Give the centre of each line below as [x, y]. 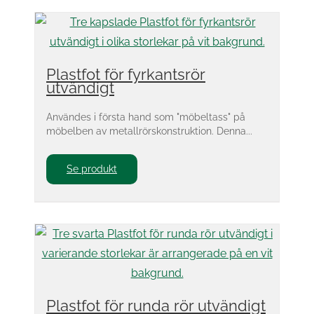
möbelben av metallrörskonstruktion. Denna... [149, 131]
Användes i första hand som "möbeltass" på [146, 117]
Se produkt [92, 169]
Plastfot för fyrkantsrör [126, 74]
